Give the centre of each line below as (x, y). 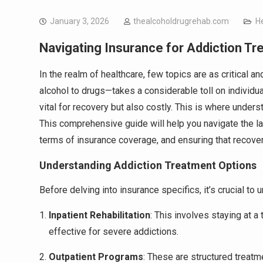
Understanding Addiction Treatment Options (148, 165)
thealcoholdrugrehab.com (181, 21)
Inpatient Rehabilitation (100, 215)
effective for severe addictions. (114, 232)
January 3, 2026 (80, 21)
